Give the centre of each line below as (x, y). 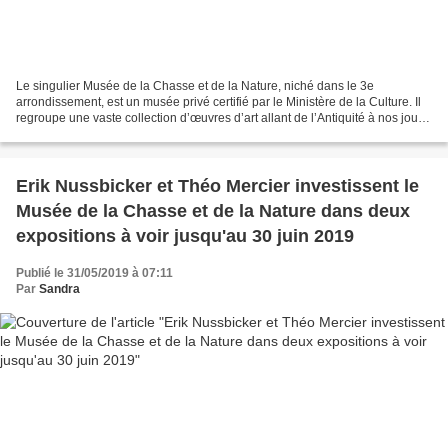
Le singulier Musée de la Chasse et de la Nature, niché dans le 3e (195, 86)
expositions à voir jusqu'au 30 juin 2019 (185, 236)
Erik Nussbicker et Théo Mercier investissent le (217, 186)
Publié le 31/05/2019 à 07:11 (94, 273)
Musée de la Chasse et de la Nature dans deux (213, 211)
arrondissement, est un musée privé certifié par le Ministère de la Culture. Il (218, 102)
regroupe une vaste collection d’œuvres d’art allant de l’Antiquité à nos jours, (223, 118)
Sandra (59, 289)
